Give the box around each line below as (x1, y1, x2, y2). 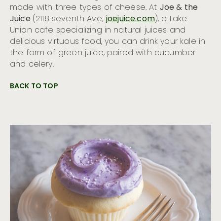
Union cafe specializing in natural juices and (10, 24, 186, 37)
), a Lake (154, 12, 187, 26)
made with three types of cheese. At (10, 1, 160, 14)
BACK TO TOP (10, 80, 58, 92)
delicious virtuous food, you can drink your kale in (10, 35, 206, 48)
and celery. (10, 58, 54, 71)
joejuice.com (106, 12, 155, 26)
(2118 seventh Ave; (32, 12, 107, 26)
